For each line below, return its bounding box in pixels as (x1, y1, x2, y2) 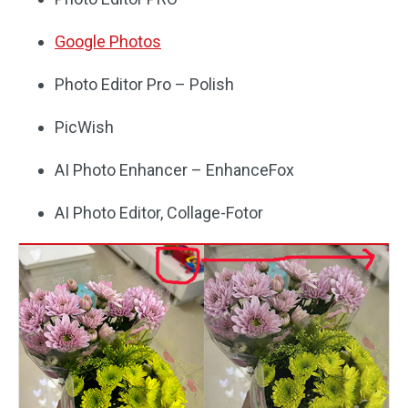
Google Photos (55, 32, 161, 51)
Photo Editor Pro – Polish (55, 75, 234, 94)
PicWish (55, 117, 114, 137)
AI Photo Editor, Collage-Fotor (55, 203, 263, 222)
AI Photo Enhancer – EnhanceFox (55, 160, 294, 179)
